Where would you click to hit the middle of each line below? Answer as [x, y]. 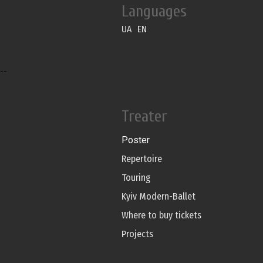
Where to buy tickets [161, 215]
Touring [136, 178]
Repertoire [142, 159]
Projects [137, 234]
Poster [136, 140]
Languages [154, 11]
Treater [144, 117]
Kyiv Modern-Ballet [159, 197]
